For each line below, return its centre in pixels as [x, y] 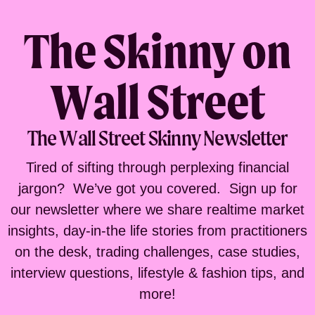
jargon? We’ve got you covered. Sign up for [157, 188]
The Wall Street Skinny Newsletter [157, 138]
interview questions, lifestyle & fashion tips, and [157, 272]
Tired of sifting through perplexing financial [157, 167]
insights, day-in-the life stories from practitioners [157, 230]
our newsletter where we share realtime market [157, 209]
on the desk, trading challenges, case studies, [157, 251]
